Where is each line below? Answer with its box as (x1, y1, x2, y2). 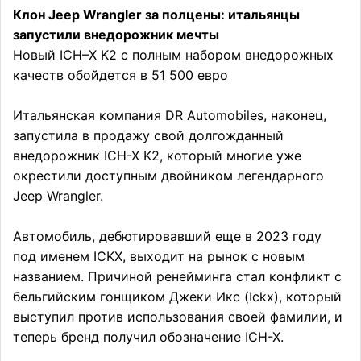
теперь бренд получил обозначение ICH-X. (13, 329, 284, 345)
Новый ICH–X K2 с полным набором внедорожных (13, 47, 334, 63)
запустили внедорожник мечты (13, 27, 219, 43)
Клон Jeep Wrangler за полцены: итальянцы (13, 6, 300, 23)
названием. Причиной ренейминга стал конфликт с (13, 268, 342, 284)
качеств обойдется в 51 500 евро (13, 67, 228, 83)
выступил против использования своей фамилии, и (13, 309, 342, 325)
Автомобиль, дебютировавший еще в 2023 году (13, 228, 322, 244)
